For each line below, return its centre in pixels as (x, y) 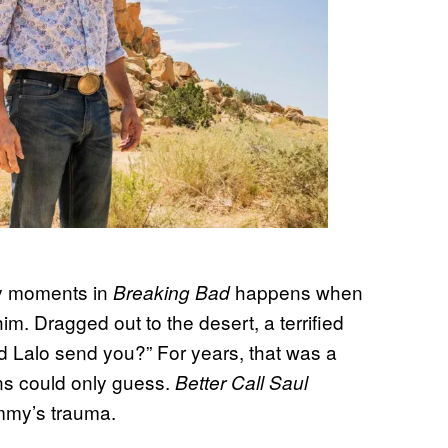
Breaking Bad (171, 291)
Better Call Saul (241, 381)
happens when (296, 291)
